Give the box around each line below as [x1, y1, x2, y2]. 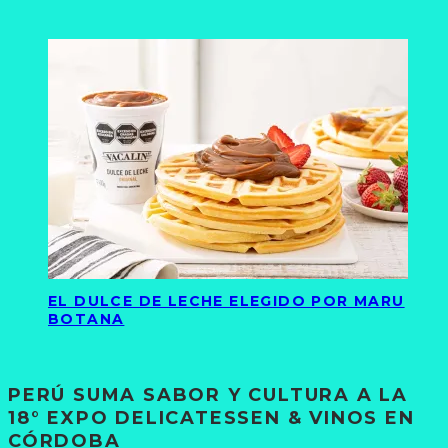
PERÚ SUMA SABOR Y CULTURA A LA [8, 383, 408, 406]
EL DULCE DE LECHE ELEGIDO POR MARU [48, 292, 405, 311]
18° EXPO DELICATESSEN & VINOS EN [8, 406, 415, 429]
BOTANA [48, 310, 125, 329]
